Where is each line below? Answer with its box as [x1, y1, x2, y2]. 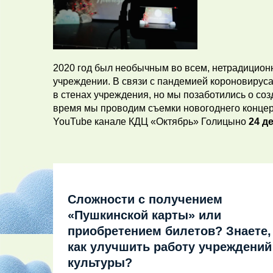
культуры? [68, 256, 132, 270]
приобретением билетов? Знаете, [68, 224, 271, 238]
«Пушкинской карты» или [68, 208, 221, 222]
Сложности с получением [68, 193, 222, 207]
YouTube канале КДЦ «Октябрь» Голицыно [53, 116, 249, 127]
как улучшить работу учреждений [68, 240, 272, 254]
